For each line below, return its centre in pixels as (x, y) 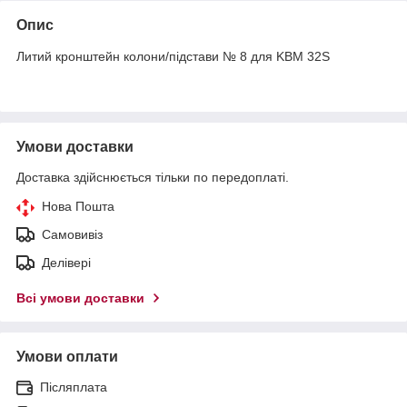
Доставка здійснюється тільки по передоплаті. (153, 177)
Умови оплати (67, 356)
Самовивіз (72, 234)
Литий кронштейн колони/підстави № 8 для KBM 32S (173, 56)
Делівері (66, 262)
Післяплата (74, 387)
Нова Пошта (78, 206)
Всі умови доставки (80, 298)
